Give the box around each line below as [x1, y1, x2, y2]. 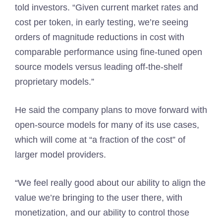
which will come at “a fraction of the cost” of [15, 135, 185, 145]
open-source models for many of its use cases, [15, 120, 199, 130]
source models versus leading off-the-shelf [15, 62, 182, 72]
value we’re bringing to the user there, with [15, 193, 182, 203]
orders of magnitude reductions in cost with [15, 32, 184, 43]
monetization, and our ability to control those [15, 208, 189, 218]
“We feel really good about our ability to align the [15, 178, 206, 188]
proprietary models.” [15, 77, 94, 87]
